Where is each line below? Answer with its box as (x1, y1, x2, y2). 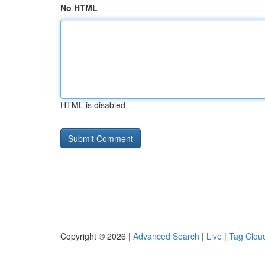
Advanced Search (133, 230, 199, 242)
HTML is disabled (60, 99, 125, 111)
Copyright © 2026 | (60, 230, 133, 242)
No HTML (60, 2, 98, 14)
